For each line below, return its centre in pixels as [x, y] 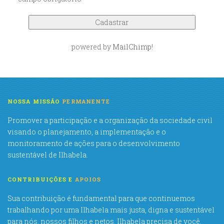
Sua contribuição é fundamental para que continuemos [101, 198]
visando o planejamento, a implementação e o [87, 132]
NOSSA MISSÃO [35, 101]
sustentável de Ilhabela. [48, 155]
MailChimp [132, 47]
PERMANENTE [86, 101]
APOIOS [88, 179]
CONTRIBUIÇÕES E [41, 179]
